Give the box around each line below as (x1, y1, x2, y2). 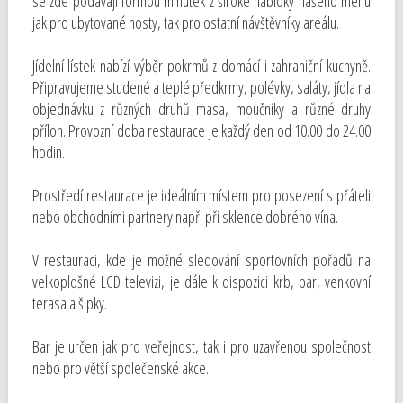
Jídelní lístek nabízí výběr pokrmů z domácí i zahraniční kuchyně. (31, 55, 372, 76)
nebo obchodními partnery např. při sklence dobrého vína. (31, 206, 338, 228)
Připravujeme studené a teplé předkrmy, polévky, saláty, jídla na (31, 76, 372, 98)
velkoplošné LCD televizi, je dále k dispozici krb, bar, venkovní (31, 271, 372, 292)
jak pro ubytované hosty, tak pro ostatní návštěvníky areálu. (31, 12, 339, 33)
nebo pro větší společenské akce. (31, 357, 209, 379)
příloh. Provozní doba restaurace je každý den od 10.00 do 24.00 (31, 120, 372, 141)
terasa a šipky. (31, 292, 107, 314)
